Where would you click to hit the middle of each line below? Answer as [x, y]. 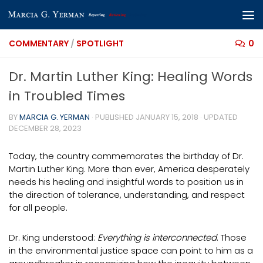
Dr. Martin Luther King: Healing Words [131, 77]
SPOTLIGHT [100, 43]
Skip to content [54, 18]
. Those [232, 237]
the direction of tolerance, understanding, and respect [127, 195]
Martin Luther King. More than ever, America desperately [129, 169]
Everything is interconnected [157, 237]
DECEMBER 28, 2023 [45, 128]
